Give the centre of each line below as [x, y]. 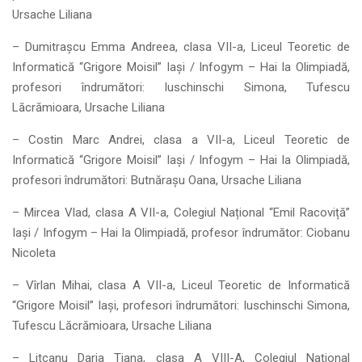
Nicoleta [34, 253]
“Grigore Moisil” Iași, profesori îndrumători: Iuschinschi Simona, [181, 305]
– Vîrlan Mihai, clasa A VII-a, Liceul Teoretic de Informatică [181, 285]
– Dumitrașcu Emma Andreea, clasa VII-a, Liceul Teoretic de [181, 47]
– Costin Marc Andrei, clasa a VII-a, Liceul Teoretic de [181, 140]
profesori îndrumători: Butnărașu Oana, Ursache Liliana [157, 180]
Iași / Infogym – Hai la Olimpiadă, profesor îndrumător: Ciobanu [181, 233]
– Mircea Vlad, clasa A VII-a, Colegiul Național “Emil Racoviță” [181, 213]
